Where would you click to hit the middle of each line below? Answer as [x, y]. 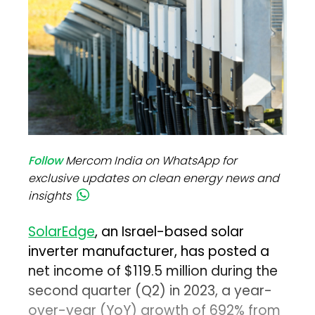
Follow [46, 161]
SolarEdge [62, 232]
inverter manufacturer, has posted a [149, 252]
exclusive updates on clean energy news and [154, 179]
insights [50, 196]
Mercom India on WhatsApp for [152, 161]
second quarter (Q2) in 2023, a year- [150, 291]
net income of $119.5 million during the [153, 271]
